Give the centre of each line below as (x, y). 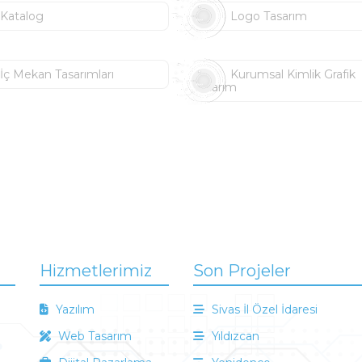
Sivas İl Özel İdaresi (263, 309)
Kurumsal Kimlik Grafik (293, 74)
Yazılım (74, 309)
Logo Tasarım (268, 16)
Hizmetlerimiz (96, 271)
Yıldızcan (234, 336)
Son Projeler (242, 271)
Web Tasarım (93, 336)
